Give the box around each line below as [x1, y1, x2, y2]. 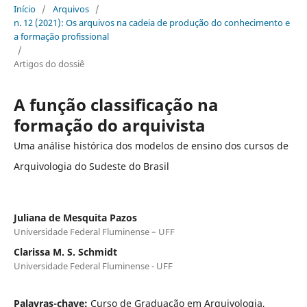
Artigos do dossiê [13, 57, 84, 70]
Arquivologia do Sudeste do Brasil [13, 159, 169, 173]
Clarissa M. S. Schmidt [13, 245, 117, 258]
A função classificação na [13, 93, 219, 116]
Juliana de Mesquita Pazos [13, 210, 137, 224]
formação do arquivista [13, 113, 206, 136]
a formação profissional [13, 29, 109, 42]
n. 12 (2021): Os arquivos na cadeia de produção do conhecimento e [13, 16, 290, 29]
